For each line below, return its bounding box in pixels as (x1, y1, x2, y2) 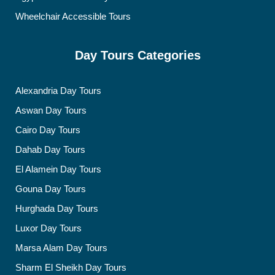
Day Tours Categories (74, 48, 201, 62)
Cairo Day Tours (15, 124, 80, 135)
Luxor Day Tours (15, 222, 82, 233)
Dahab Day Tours (15, 144, 85, 155)
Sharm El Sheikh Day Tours (15, 261, 126, 273)
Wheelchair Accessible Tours (15, 10, 131, 21)
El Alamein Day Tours (15, 163, 101, 174)
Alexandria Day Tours (15, 85, 101, 96)
